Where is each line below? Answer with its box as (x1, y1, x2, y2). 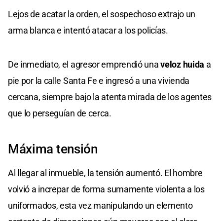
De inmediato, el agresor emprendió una (8, 59, 161, 70)
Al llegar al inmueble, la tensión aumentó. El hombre (8, 168, 203, 179)
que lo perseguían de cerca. (8, 108, 111, 119)
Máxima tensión (8, 142, 98, 157)
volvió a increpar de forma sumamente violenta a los (8, 184, 205, 195)
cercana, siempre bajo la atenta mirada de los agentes (8, 92, 212, 103)
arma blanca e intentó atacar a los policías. (8, 25, 168, 36)
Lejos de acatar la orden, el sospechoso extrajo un (8, 9, 196, 20)
